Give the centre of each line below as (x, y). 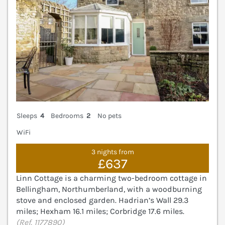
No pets (109, 116)
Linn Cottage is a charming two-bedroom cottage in (111, 178)
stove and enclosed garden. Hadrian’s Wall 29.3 (102, 200)
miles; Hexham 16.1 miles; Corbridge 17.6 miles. (100, 211)
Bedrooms (67, 116)
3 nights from (113, 152)
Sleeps (27, 116)
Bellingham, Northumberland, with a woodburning (109, 189)
